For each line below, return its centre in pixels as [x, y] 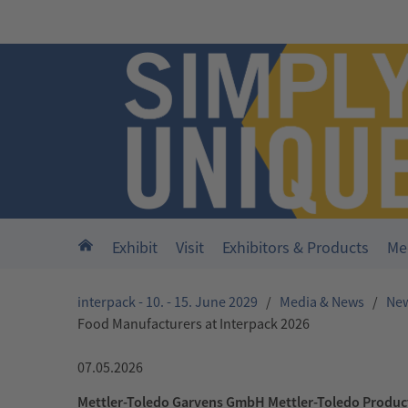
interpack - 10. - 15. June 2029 [168, 302]
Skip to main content [74, 22]
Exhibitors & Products [296, 248]
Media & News [322, 302]
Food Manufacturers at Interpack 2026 [194, 324]
